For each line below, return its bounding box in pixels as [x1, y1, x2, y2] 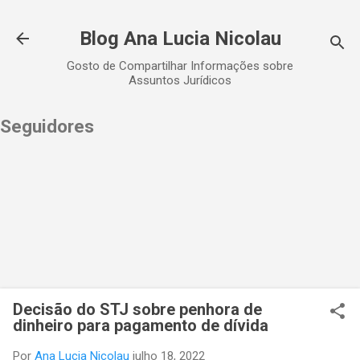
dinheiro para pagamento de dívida [13, 316, 268, 336]
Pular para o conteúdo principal [98, 13, 262, 27]
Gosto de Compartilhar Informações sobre [67, 59, 293, 73]
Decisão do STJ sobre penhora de [13, 300, 262, 320]
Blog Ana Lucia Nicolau [79, 27, 281, 50]
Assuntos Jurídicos [129, 73, 231, 88]
